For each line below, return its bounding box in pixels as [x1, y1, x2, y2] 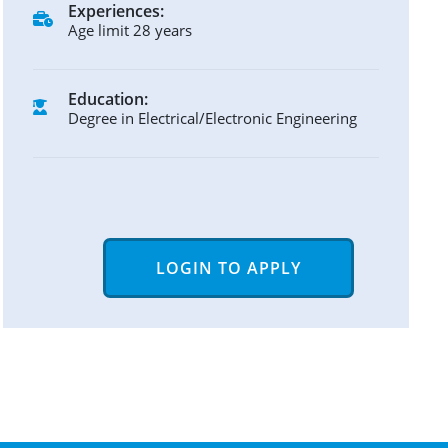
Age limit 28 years [68, 19, 192, 40]
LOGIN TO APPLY [156, 256, 301, 279]
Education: [68, 87, 148, 110]
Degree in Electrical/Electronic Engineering [68, 107, 357, 128]
